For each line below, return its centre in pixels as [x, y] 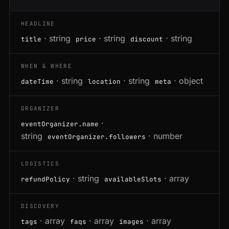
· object [188, 81]
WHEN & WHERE [47, 66]
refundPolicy [45, 179]
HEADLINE [38, 24]
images [131, 222]
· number [165, 136]
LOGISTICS [40, 164]
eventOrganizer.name [60, 124]
